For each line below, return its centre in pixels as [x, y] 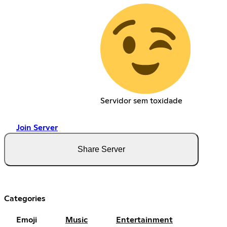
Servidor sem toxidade [141, 101]
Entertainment [144, 220]
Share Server [101, 149]
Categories [25, 198]
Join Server [37, 127]
